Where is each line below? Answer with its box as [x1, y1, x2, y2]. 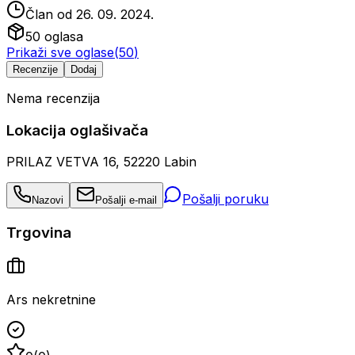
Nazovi [32, 194, 63, 207]
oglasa [40, 29, 83, 44]
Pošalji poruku [182, 191, 269, 208]
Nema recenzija [6, 90, 100, 106]
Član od [25, 6, 76, 22]
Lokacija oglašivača [6, 120, 148, 139]
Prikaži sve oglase [6, 44, 114, 60]
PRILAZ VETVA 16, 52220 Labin [6, 154, 197, 170]
